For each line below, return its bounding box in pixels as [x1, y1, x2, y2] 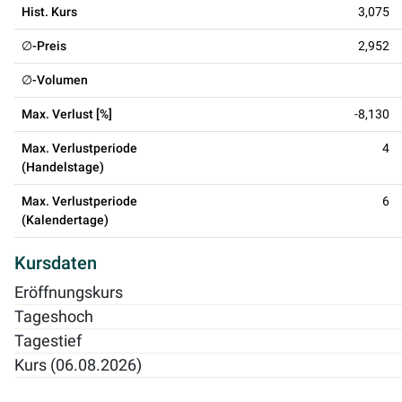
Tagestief [14, 331, 82, 350]
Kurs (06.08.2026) [14, 355, 142, 374]
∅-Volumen [22, 72, 88, 87]
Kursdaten [14, 251, 97, 274]
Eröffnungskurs [14, 283, 123, 301]
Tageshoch [14, 307, 93, 326]
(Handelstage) [22, 159, 104, 174]
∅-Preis [22, 38, 66, 53]
